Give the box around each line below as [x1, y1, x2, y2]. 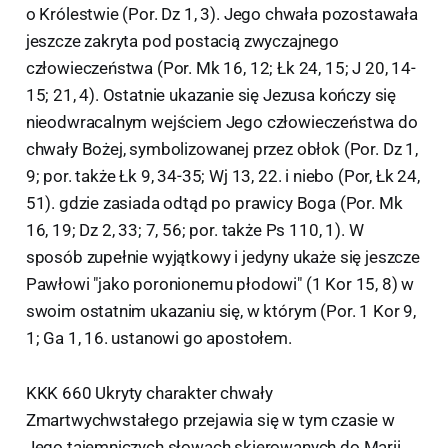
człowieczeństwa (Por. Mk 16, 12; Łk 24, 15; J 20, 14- [25, 57, 416, 78]
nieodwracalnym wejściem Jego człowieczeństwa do [25, 111, 418, 132]
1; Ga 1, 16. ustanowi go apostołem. [25, 327, 292, 348]
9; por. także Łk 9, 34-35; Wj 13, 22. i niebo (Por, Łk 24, [25, 165, 420, 186]
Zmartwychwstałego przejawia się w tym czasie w [25, 409, 395, 430]
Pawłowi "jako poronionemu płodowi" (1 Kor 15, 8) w [25, 273, 415, 294]
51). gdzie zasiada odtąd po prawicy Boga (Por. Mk [25, 192, 403, 213]
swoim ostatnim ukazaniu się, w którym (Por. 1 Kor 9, [25, 300, 416, 321]
